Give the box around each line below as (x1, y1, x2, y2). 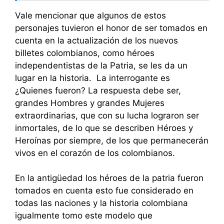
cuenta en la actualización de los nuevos (15, 35, 178, 45)
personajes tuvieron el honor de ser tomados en (15, 22, 207, 33)
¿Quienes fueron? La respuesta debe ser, (15, 85, 181, 95)
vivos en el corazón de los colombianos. (15, 147, 175, 158)
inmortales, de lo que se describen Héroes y (15, 122, 193, 133)
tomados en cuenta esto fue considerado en (15, 185, 193, 196)
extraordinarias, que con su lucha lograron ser (15, 110, 199, 120)
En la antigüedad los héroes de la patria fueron (15, 173, 203, 183)
